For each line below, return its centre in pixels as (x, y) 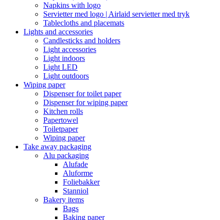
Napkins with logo (72, 5)
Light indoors (64, 58)
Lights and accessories (58, 32)
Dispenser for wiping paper (85, 102)
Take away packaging (57, 147)
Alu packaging (66, 155)
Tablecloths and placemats (84, 23)
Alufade (75, 164)
